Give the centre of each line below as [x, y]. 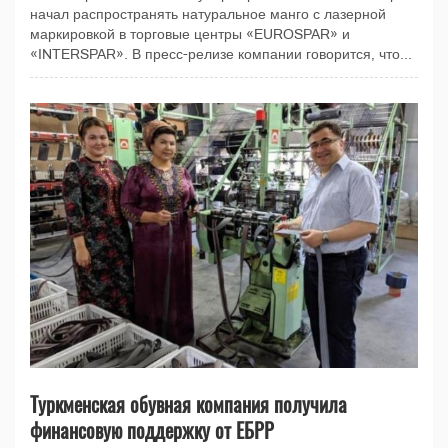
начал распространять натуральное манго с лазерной [208, 14]
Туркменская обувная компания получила [188, 403]
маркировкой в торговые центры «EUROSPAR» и [190, 34]
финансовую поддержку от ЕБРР [152, 429]
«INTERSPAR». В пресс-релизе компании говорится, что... [221, 54]
